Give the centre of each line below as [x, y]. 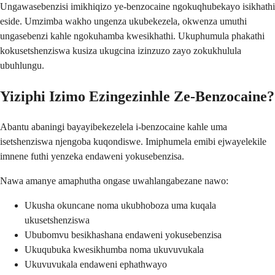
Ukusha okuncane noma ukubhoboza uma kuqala [120, 206]
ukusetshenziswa [57, 220]
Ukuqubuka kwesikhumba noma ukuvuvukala [114, 250]
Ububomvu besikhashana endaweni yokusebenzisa [123, 235]
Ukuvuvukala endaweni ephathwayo [96, 265]
